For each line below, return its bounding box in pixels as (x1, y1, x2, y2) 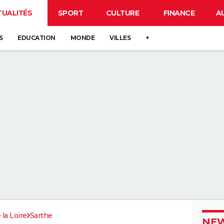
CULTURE (105, 8, 139, 17)
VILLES (109, 34, 130, 41)
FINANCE (163, 8, 195, 17)
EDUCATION (17, 34, 55, 41)
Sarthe (29, 211, 52, 220)
